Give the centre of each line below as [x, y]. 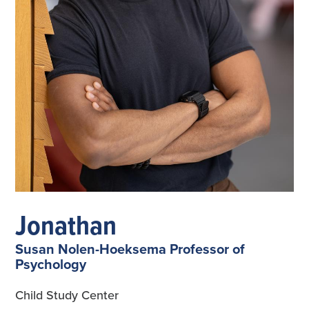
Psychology [51, 263]
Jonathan [66, 224]
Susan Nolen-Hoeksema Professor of [130, 248]
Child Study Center [67, 295]
